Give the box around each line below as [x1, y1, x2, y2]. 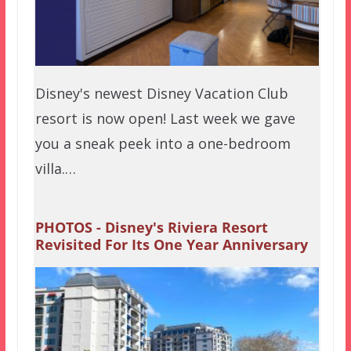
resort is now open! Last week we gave [34, 108, 295, 128]
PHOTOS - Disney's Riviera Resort [34, 217, 268, 237]
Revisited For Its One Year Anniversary [34, 234, 308, 254]
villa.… [34, 158, 76, 178]
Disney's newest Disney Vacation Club [34, 83, 288, 103]
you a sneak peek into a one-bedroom [34, 133, 291, 153]
